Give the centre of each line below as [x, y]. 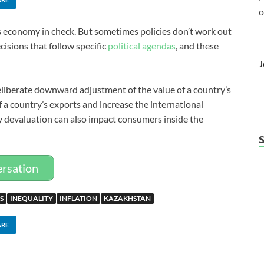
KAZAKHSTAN [127, 198]
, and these [197, 46]
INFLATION [78, 198]
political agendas [142, 46]
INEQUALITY [32, 198]
